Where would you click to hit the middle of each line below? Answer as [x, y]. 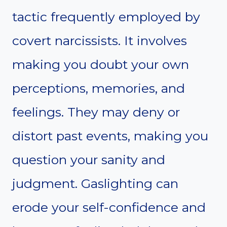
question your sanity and [89, 160]
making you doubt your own [101, 65]
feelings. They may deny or [96, 112]
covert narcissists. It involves [100, 41]
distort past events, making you [110, 136]
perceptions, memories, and [99, 88]
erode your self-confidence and [109, 207]
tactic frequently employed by [106, 17]
